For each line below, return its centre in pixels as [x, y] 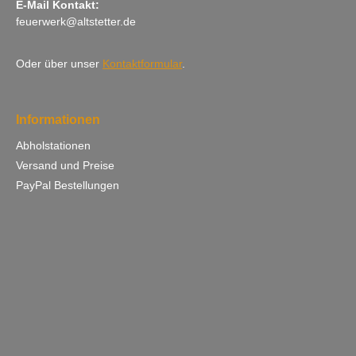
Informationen [58, 119]
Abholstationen [53, 145]
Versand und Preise [65, 165]
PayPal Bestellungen [68, 185]
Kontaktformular [142, 63]
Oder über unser [59, 63]
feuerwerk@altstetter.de [76, 21]
